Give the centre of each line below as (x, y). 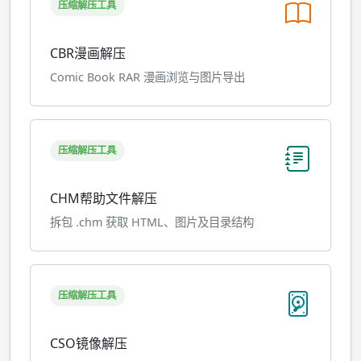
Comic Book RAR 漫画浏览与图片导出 (147, 77)
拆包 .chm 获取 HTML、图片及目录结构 (152, 222)
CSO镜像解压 (89, 343)
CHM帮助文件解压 (104, 198)
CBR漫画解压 (88, 53)
